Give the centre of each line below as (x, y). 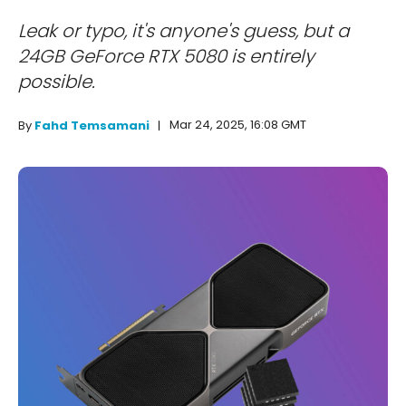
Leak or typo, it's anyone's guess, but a (184, 31)
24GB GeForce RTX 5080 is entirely (166, 57)
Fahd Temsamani (92, 126)
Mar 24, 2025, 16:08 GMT (238, 125)
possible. (57, 82)
